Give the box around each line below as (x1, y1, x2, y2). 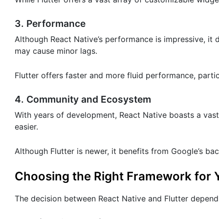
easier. (15, 121, 38, 131)
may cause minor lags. (15, 45, 97, 56)
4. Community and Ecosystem (15, 93, 151, 105)
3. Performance (15, 17, 86, 29)
